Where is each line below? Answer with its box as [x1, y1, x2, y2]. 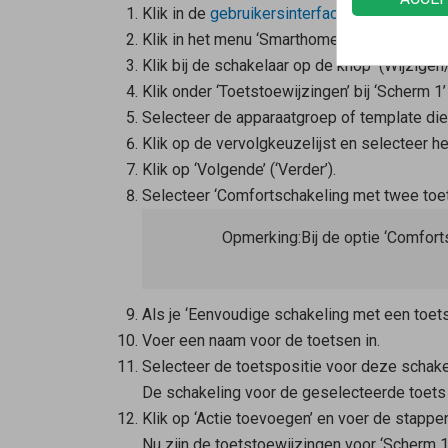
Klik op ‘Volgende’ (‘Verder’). [141, 160, 336, 180]
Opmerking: [221, 228, 301, 248]
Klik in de [141, 4, 210, 24]
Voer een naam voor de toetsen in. [141, 331, 380, 351]
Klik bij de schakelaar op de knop [141, 56, 375, 76]
